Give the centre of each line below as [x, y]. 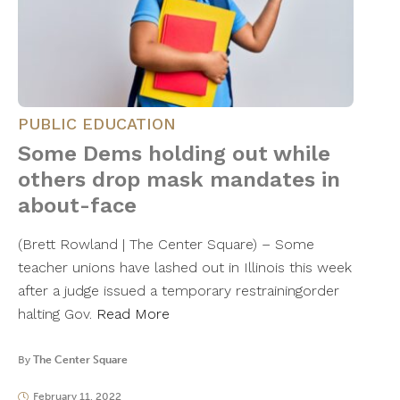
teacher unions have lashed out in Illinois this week [185, 268]
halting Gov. [57, 314]
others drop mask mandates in [179, 180]
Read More [133, 314]
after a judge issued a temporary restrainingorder [179, 291]
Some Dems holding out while [174, 154]
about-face [77, 206]
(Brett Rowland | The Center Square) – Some [166, 245]
